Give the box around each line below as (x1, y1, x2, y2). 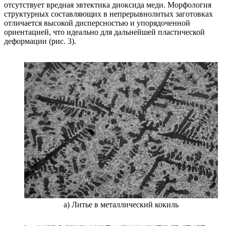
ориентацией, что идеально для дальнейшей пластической (4, 27, 205, 36)
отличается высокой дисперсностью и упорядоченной (4, 18, 190, 27)
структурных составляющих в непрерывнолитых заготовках (4, 9, 213, 18)
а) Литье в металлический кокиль (64, 200, 179, 209)
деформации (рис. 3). (4, 36, 76, 45)
